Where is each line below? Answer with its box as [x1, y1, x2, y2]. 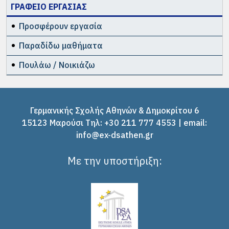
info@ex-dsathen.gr [76, 129, 153, 140]
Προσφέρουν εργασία [19, 20, 102, 31]
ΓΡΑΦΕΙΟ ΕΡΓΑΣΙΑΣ [11, 1, 87, 12]
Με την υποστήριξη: [67, 153, 162, 168]
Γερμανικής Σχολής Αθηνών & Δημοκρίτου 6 [30, 105, 199, 116]
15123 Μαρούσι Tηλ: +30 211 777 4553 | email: [22, 117, 207, 128]
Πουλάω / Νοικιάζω [19, 59, 95, 70]
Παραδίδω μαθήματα [19, 40, 103, 51]
